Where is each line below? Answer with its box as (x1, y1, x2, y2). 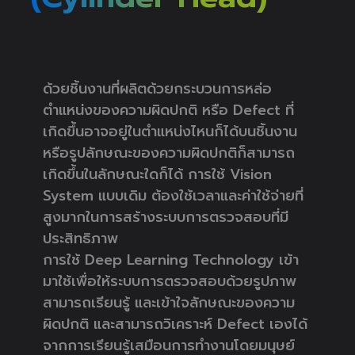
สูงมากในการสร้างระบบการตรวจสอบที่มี (43, 205, 288, 228)
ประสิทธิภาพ (43, 227, 118, 250)
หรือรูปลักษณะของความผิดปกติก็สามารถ (43, 141, 295, 164)
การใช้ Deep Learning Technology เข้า (43, 248, 299, 271)
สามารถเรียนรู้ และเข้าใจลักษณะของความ (43, 291, 295, 314)
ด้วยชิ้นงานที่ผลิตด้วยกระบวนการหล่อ (43, 77, 272, 100)
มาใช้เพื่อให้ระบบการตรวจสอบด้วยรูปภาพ (43, 269, 296, 292)
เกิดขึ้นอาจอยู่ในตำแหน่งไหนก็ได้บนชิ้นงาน (43, 120, 297, 143)
